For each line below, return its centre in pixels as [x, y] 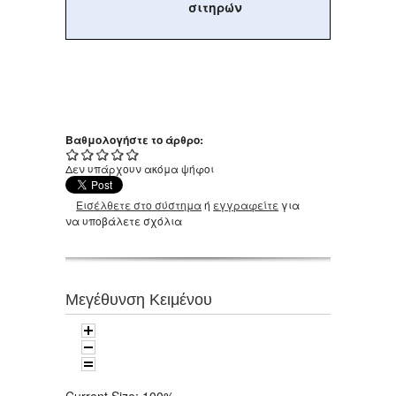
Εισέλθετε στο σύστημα [139, 204]
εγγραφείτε [246, 204]
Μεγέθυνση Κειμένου [139, 300]
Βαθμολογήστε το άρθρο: [136, 139]
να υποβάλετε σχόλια [124, 220]
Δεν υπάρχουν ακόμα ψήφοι [140, 168]
